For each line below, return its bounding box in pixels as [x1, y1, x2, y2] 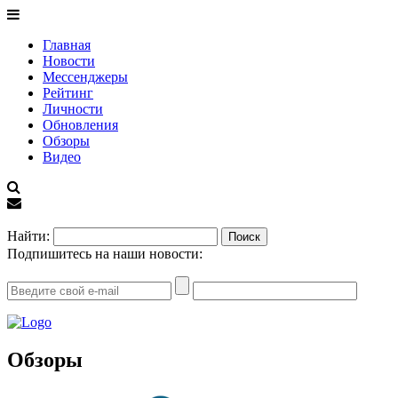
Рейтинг [43, 85, 93, 100]
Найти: [7, 228, 50, 243]
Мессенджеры [43, 69, 128, 84]
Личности [43, 101, 103, 116]
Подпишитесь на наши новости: [7, 246, 203, 261]
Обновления [43, 117, 118, 132]
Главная [43, 37, 91, 52]
